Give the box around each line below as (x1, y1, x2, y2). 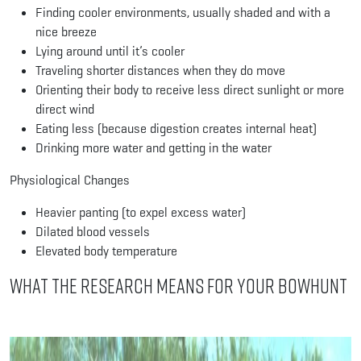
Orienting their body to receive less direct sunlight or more (35, 81, 344, 98)
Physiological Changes (10, 171, 130, 189)
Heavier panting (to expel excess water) (35, 203, 246, 221)
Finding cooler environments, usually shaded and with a (35, 3, 330, 21)
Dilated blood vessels (35, 222, 150, 240)
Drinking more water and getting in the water (35, 139, 272, 156)
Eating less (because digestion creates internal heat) (35, 119, 317, 137)
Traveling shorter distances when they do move (35, 61, 285, 79)
